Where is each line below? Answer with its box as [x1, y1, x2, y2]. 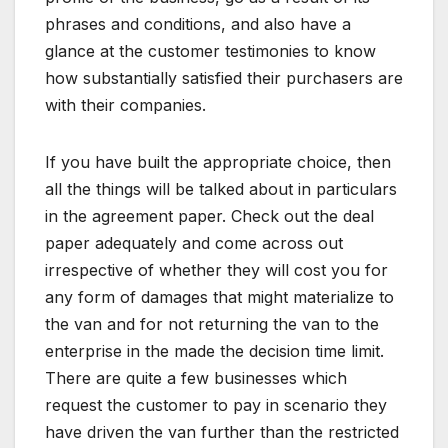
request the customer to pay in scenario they [45, 394, 387, 415]
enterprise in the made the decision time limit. [45, 340, 384, 361]
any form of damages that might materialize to [45, 286, 394, 307]
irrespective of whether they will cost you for [45, 259, 388, 280]
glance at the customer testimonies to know [45, 40, 376, 61]
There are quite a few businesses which [45, 367, 347, 388]
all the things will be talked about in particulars [45, 178, 397, 199]
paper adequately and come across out [45, 232, 343, 253]
